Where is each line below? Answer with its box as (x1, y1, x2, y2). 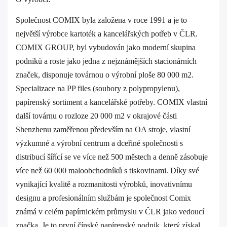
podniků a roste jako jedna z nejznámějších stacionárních (16, 57, 197, 65)
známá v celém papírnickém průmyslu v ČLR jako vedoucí (16, 207, 204, 216)
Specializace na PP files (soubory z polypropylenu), (16, 84, 180, 93)
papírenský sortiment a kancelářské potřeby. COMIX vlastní (16, 98, 207, 106)
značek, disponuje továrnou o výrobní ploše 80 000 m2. (16, 70, 194, 79)
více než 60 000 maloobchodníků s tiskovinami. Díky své (16, 166, 199, 175)
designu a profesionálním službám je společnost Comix (16, 194, 191, 202)
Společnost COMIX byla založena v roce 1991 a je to (16, 16, 187, 24)
